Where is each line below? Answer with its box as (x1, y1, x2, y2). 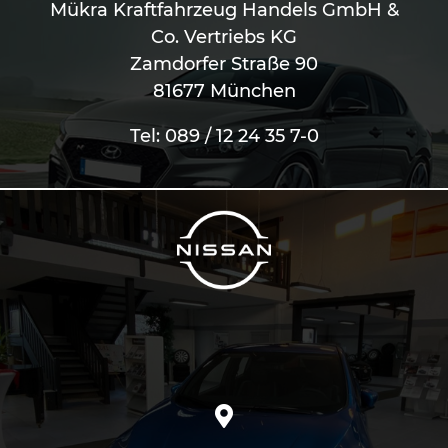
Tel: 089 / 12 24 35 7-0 (129, 125, 319, 148)
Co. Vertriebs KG (151, 26, 297, 49)
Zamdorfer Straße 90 (130, 53, 318, 76)
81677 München (152, 80, 296, 103)
